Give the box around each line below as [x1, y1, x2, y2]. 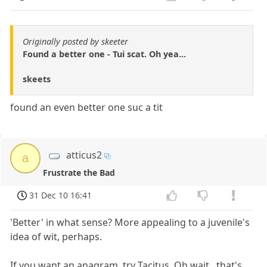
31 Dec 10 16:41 [29, 190, 92, 201]
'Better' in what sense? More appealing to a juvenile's [10, 215, 250, 229]
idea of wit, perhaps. [10, 229, 103, 243]
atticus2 [66, 148, 102, 162]
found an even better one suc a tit [10, 101, 163, 114]
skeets [23, 73, 51, 85]
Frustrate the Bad [43, 167, 116, 179]
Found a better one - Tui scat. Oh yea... [23, 48, 186, 60]
